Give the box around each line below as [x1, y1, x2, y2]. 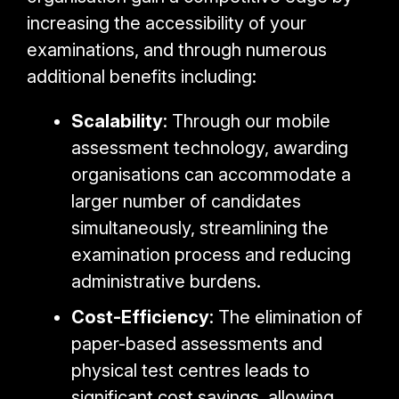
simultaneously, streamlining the [71, 216, 329, 239]
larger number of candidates [71, 190, 301, 212]
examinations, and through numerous [27, 38, 327, 61]
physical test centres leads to [71, 359, 310, 381]
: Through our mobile [163, 110, 330, 132]
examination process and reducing [71, 243, 351, 265]
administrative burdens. [71, 270, 261, 292]
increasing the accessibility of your [27, 12, 306, 34]
